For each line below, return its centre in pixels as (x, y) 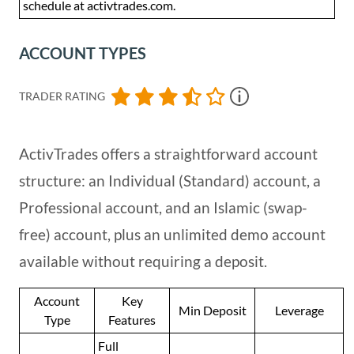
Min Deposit (212, 311)
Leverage (299, 311)
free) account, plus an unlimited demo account (172, 235)
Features (132, 320)
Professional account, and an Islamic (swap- (163, 208)
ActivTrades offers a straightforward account (168, 154)
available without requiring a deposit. (143, 262)
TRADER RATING (62, 96)
